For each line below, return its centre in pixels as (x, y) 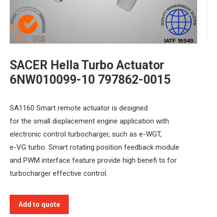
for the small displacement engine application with (89, 121)
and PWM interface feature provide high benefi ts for (93, 160)
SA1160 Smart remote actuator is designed (79, 108)
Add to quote (39, 204)
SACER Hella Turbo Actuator (87, 65)
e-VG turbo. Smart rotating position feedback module (94, 147)
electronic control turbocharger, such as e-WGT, (86, 134)
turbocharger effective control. (59, 173)
